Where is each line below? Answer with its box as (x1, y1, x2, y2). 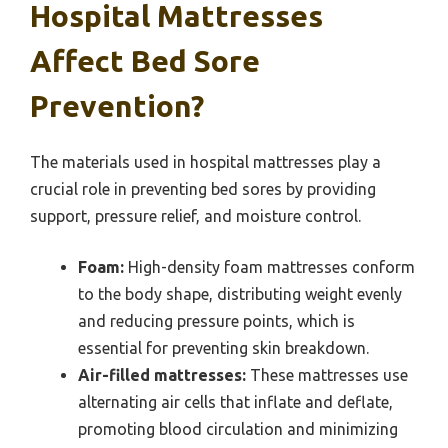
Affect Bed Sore (30, 44, 260, 79)
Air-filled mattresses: (78, 366, 246, 385)
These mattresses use (246, 366, 408, 385)
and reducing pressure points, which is (78, 312, 355, 331)
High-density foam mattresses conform (124, 258, 415, 277)
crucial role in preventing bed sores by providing (30, 180, 376, 199)
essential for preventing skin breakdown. (78, 339, 369, 358)
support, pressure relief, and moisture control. (30, 207, 361, 226)
